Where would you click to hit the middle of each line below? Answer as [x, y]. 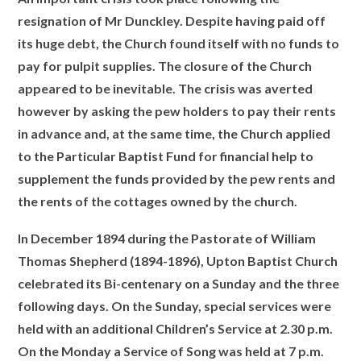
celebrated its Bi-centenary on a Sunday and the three [179, 283]
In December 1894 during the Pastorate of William [167, 238]
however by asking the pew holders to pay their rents [177, 111]
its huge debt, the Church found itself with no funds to [179, 43]
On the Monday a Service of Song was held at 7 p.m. [171, 351]
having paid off [281, 21]
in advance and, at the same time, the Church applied [174, 133]
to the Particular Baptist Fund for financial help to [166, 156]
